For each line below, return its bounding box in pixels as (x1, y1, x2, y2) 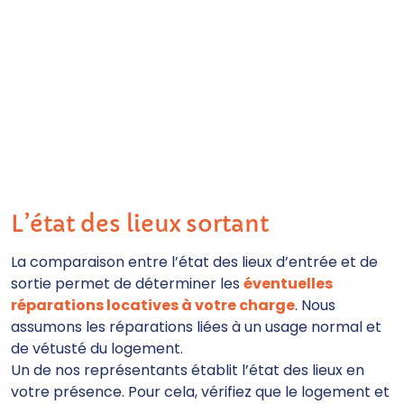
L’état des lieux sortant (11, 210, 269, 238)
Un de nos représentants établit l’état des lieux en (11, 360, 364, 381)
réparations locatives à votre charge (11, 295, 295, 316)
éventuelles (243, 273, 333, 294)
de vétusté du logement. (11, 338, 183, 359)
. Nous (295, 295, 335, 316)
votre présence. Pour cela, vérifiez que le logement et (11, 381, 390, 402)
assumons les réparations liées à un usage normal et (11, 317, 381, 337)
